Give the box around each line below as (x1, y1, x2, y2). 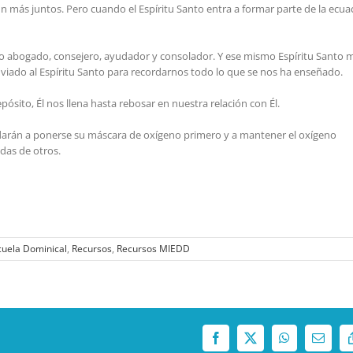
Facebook (214, 336, 264, 350)
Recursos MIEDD (117, 242, 190, 256)
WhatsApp (283, 336, 337, 350)
